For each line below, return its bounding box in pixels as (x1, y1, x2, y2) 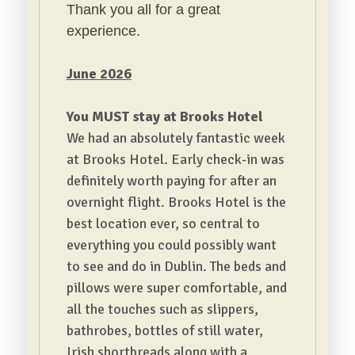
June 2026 (66, 65, 132, 82)
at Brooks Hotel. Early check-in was (66, 151, 284, 168)
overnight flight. (66, 193, 168, 211)
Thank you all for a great (66, 2, 220, 17)
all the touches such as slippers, (66, 300, 258, 318)
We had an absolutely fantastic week (66, 129, 285, 147)
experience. (66, 23, 140, 39)
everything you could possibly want (66, 236, 277, 254)
